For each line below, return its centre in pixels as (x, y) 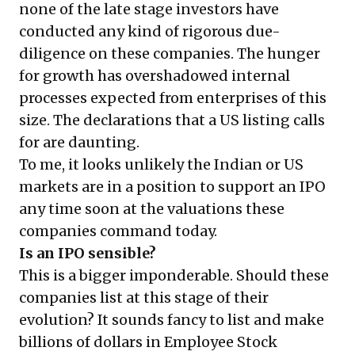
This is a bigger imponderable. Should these (174, 275)
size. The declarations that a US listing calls (172, 120)
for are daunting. (79, 142)
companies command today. (118, 231)
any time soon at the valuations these (152, 208)
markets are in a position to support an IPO (172, 186)
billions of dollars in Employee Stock (148, 342)
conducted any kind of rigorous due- (150, 31)
